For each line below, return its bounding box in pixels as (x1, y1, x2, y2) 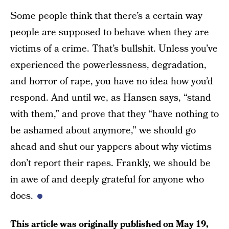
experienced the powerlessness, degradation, (10, 58, 207, 72)
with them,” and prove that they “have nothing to (10, 107, 219, 121)
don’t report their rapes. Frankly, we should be (10, 156, 211, 170)
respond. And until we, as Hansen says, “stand (10, 91, 211, 105)
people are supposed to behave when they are (10, 26, 209, 39)
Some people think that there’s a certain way (10, 9, 202, 23)
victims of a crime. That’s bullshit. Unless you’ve (10, 42, 218, 56)
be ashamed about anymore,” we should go (10, 124, 196, 138)
